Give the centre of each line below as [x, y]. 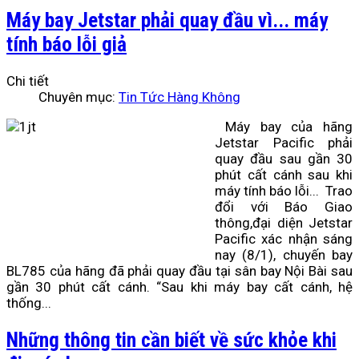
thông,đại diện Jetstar [284, 222]
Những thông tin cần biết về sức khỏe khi [171, 339]
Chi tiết [28, 81]
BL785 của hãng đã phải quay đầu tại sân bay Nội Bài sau [179, 270]
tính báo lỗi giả [67, 44]
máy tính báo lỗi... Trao [284, 190]
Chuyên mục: [79, 97]
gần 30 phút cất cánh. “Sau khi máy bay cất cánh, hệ [179, 286]
